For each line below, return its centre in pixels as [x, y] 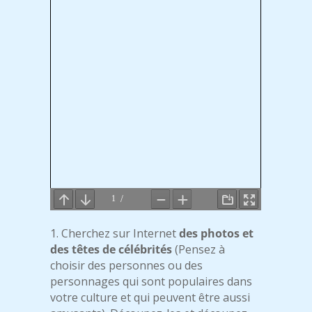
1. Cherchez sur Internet [115, 234]
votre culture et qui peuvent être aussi [150, 298]
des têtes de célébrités [111, 250]
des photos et [217, 234]
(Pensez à [199, 250]
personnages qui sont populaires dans [151, 282]
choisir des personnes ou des [127, 266]
